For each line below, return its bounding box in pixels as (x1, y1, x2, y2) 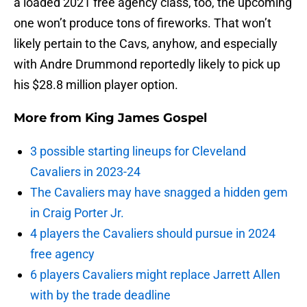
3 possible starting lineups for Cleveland (30, 144, 246, 159)
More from (14, 110, 85, 126)
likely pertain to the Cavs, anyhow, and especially (14, 36, 278, 51)
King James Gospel (85, 110, 207, 126)
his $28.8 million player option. (14, 77, 178, 93)
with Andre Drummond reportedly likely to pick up (14, 57, 280, 72)
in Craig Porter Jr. (30, 206, 124, 221)
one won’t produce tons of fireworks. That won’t (14, 16, 271, 31)
